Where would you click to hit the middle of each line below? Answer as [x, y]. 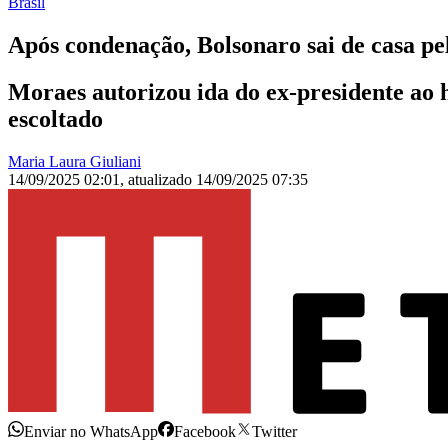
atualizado [162, 180]
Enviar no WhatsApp [91, 432]
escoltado [55, 119]
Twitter [274, 432]
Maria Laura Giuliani [74, 162]
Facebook [205, 432]
